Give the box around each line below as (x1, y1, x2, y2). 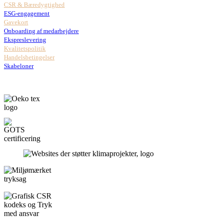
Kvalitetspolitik (4, 45, 46, 53)
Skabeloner (4, 62, 34, 70)
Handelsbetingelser (4, 54, 54, 61)
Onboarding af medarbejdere (4, 27, 79, 35)
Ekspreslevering (4, 36, 46, 44)
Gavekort (4, 18, 28, 26)
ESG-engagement (4, 10, 50, 18)
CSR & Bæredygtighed (4, 1, 65, 9)
